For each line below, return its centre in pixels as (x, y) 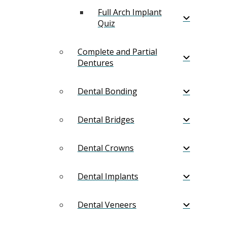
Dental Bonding (107, 91)
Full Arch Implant (130, 12)
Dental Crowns (106, 148)
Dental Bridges (106, 119)
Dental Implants (108, 176)
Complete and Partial (117, 51)
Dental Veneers (107, 204)
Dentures (96, 63)
